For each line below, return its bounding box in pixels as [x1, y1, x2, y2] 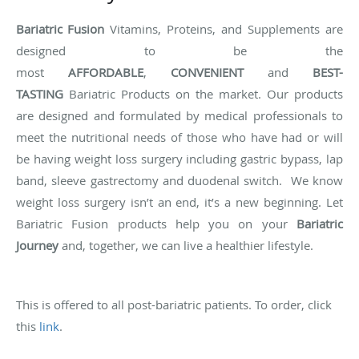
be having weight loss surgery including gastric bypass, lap [16, 150, 343, 167]
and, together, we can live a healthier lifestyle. [58, 236, 313, 253]
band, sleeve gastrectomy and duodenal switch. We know [16, 171, 343, 188]
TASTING [16, 85, 63, 102]
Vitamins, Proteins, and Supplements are [104, 20, 343, 37]
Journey [16, 236, 58, 253]
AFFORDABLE [68, 63, 143, 80]
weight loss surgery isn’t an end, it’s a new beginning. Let [16, 193, 343, 210]
